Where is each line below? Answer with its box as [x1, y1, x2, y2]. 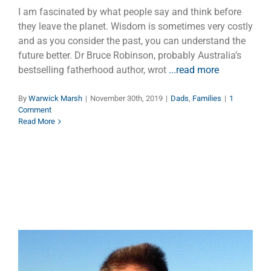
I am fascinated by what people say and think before [18, 6, 241, 18]
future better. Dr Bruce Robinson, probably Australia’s [18, 50, 241, 62]
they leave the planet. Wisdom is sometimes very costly [18, 21, 253, 33]
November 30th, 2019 [90, 94, 163, 103]
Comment [18, 105, 51, 115]
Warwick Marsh [28, 94, 82, 103]
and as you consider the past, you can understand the [18, 35, 246, 47]
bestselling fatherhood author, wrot [18, 64, 169, 76]
